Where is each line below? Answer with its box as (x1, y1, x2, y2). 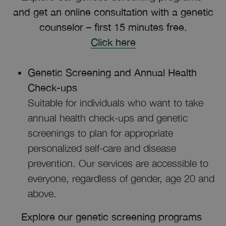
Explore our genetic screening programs (21, 211, 205, 222)
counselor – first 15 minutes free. (39, 21, 187, 33)
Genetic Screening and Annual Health (28, 67, 197, 78)
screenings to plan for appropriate (28, 127, 173, 139)
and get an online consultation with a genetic (13, 6, 213, 18)
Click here (90, 36, 136, 48)
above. (28, 188, 56, 199)
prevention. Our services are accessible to (28, 157, 208, 169)
